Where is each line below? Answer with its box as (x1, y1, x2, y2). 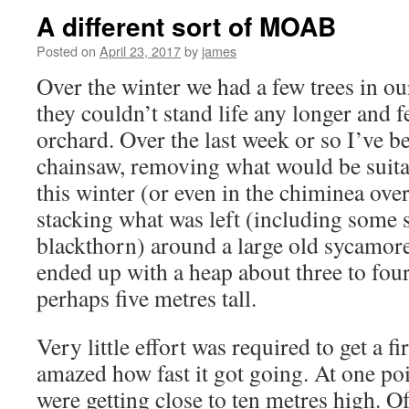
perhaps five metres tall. (37, 282, 257, 313)
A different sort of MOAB (37, 7, 336, 45)
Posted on (37, 41, 96, 60)
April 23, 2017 (100, 41, 181, 60)
